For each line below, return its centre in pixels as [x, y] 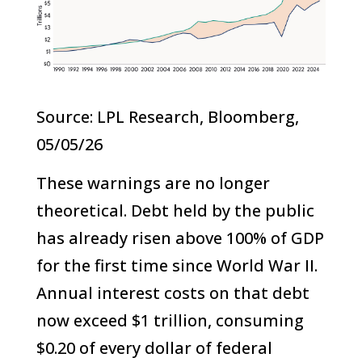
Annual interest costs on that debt [173, 293]
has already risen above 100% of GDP [180, 238]
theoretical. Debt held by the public [175, 211]
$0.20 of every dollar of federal [154, 348]
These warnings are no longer [153, 183]
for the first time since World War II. [177, 266]
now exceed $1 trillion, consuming [170, 321]
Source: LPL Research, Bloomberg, [167, 117]
